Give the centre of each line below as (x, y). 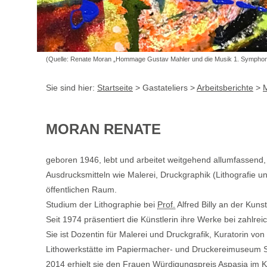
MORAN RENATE (103, 129)
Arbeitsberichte (225, 88)
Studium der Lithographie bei (102, 204)
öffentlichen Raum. (81, 190)
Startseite (115, 88)
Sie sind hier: (72, 88)
